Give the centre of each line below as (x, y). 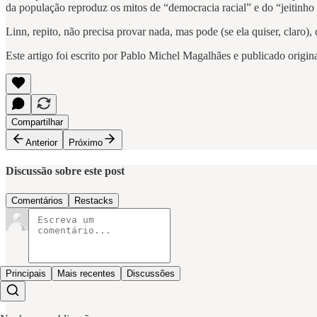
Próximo (86, 143)
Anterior (41, 143)
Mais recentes (86, 273)
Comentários (37, 200)
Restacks (94, 200)
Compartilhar (37, 122)
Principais (26, 273)
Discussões (151, 273)
